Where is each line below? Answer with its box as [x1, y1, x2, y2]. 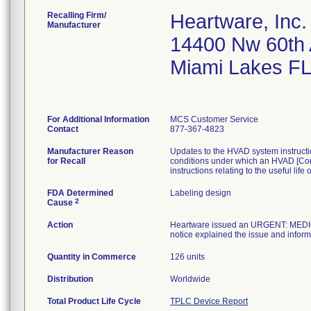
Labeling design [170, 188, 231, 198]
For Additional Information [47, 115, 149, 124]
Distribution [47, 274, 93, 284]
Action [47, 220, 73, 230]
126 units [170, 252, 205, 262]
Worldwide [170, 274, 210, 284]
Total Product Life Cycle [47, 296, 141, 306]
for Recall [47, 156, 85, 166]
